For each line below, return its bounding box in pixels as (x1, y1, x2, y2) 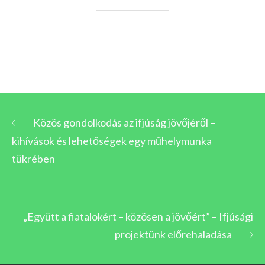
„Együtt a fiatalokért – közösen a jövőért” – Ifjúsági (23, 209, 253, 223)
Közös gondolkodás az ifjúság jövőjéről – (33, 115, 215, 129)
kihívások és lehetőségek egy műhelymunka (12, 134, 212, 147)
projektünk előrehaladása (115, 227, 232, 241)
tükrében (12, 151, 55, 165)
